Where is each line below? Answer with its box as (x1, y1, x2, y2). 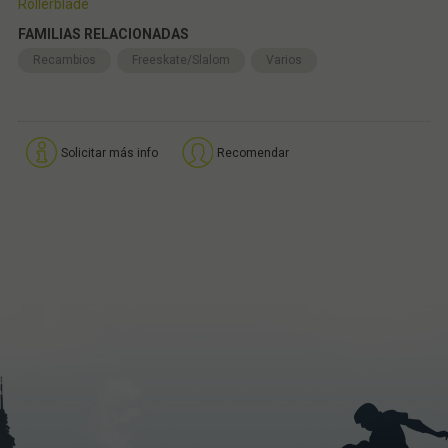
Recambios (32, 52, 96, 67)
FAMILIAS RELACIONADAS (17, 25, 189, 42)
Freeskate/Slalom (131, 52, 230, 67)
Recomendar (216, 145, 289, 160)
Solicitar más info (60, 145, 158, 160)
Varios (265, 52, 302, 67)
